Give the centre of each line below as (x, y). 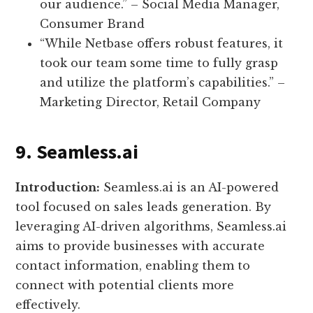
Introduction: (58, 188)
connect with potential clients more (125, 285)
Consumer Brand (93, 24)
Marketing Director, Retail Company (151, 102)
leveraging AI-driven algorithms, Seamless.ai (151, 227)
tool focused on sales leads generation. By (144, 207)
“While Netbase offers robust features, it (162, 44)
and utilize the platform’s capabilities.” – (163, 83)
